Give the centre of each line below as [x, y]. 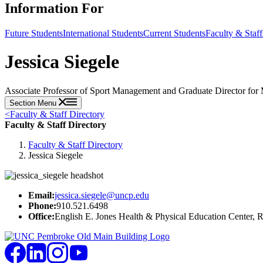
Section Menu [34, 103]
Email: [41, 195]
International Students [103, 33]
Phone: [42, 205]
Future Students [34, 33]
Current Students [174, 33]
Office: [41, 216]
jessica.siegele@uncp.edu [102, 195]
